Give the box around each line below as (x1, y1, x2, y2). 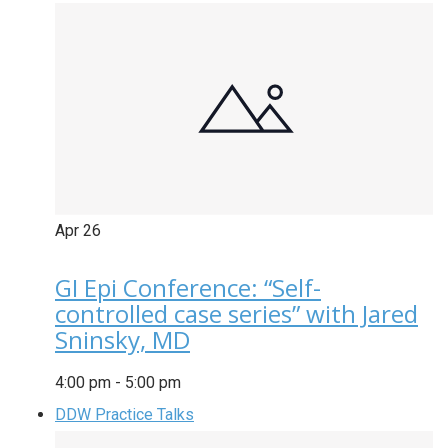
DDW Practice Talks (55, 405, 194, 425)
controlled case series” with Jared (55, 297, 418, 331)
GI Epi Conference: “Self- (55, 271, 321, 305)
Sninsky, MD (55, 323, 190, 357)
